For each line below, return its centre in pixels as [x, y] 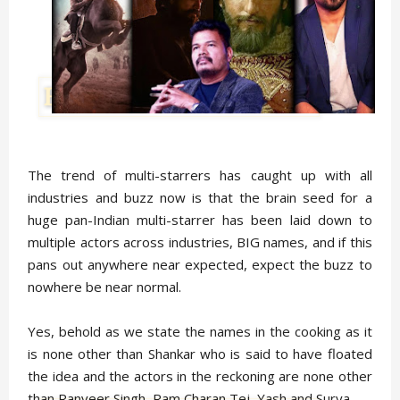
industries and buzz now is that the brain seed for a [200, 197]
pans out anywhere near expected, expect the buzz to [200, 264]
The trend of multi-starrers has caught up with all [200, 175]
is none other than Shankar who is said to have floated [200, 353]
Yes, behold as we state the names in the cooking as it [200, 331]
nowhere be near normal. [105, 286]
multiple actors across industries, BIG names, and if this [200, 242]
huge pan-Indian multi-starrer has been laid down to [200, 219]
